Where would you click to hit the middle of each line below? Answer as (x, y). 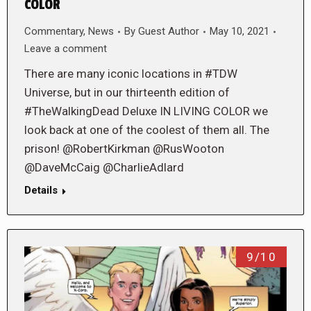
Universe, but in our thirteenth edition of (127, 93)
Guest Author (169, 32)
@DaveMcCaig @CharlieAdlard (104, 168)
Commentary (54, 32)
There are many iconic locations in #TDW (131, 74)
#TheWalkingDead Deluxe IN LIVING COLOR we (146, 111)
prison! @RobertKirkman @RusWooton (124, 149)
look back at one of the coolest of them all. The (147, 130)
